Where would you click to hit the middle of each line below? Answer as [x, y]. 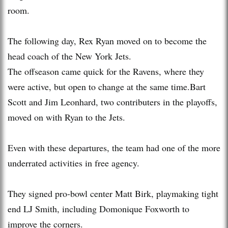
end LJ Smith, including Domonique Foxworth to [98, 208]
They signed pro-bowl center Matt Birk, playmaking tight [113, 193]
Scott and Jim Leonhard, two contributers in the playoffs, [112, 102]
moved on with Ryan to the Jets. [66, 117]
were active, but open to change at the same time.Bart [107, 86]
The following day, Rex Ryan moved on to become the [107, 40]
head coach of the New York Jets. [69, 56]
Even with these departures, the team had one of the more [114, 147]
